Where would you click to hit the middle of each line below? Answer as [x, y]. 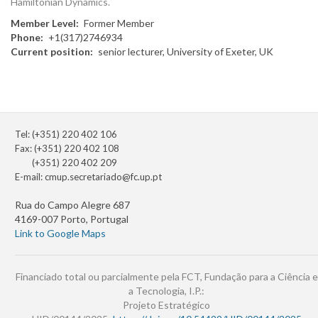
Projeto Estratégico [166, 305]
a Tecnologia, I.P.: [166, 291]
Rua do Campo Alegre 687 [72, 205]
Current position [50, 52]
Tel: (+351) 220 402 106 [66, 135]
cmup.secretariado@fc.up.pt [103, 177]
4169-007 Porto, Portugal [72, 219]
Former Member [119, 23]
